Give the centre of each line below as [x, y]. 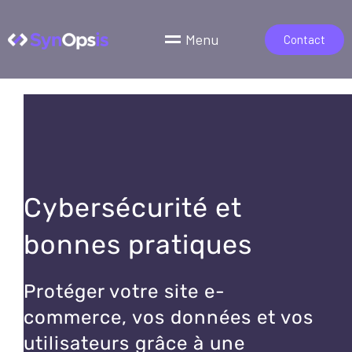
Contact [304, 39]
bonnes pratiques [138, 245]
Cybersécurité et [133, 208]
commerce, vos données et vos [169, 317]
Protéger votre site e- [125, 291]
